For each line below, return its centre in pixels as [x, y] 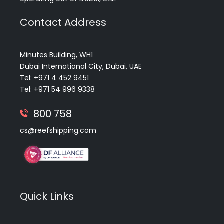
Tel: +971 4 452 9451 [54, 78]
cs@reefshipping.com [58, 131]
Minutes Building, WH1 [56, 55]
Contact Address [63, 23]
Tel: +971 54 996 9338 [57, 90]
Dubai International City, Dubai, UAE [81, 67]
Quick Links [47, 196]
